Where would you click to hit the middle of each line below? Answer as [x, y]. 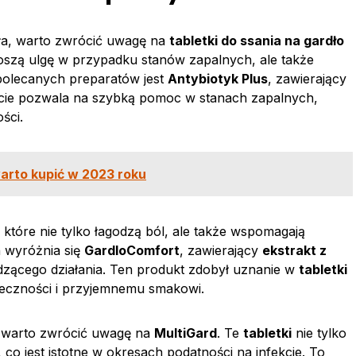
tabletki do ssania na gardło [257, 41]
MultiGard [186, 333]
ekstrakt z [294, 250]
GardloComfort [132, 250]
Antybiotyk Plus [218, 79]
